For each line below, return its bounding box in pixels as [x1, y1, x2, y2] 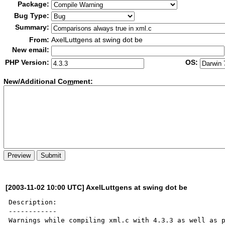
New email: [12, 46, 50, 54]
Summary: [15, 23, 50, 31]
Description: [9, 198, 57, 206]
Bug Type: [14, 12, 50, 20]
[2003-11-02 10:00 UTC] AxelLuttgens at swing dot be [6, 183, 188, 191]
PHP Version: [5, 58, 50, 66]
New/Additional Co [4, 77, 68, 86]
